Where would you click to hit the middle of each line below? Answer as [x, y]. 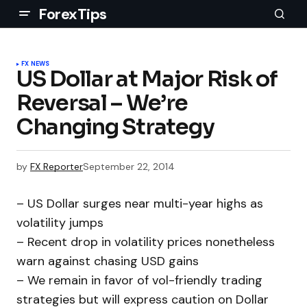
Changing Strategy [115, 127]
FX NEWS [36, 64]
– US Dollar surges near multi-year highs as [140, 204]
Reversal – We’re [102, 103]
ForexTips [73, 14]
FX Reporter [57, 167]
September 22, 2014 [129, 167]
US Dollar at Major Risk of [147, 79]
